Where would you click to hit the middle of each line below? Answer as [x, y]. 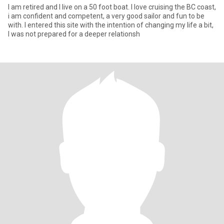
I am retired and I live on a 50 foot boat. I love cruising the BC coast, [112, 7]
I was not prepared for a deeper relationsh [74, 34]
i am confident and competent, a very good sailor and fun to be [106, 16]
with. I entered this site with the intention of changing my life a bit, [111, 25]
